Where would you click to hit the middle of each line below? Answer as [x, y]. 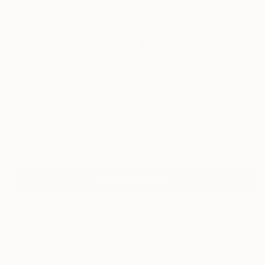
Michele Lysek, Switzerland [71, 143]
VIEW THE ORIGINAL [207, 159]
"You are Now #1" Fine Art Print [97, 128]
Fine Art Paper [43, 216]
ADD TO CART [132, 180]
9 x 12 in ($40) [43, 253]
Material [28, 198]
